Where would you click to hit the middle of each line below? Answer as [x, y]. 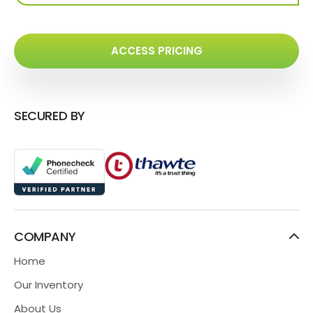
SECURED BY [50, 116]
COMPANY [45, 237]
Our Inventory [49, 285]
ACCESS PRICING [156, 51]
